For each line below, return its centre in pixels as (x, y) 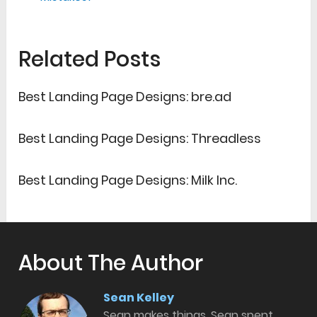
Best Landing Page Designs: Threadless (140, 139)
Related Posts (90, 60)
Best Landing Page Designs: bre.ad (125, 97)
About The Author (111, 264)
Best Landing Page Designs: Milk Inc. (128, 180)
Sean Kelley (139, 298)
